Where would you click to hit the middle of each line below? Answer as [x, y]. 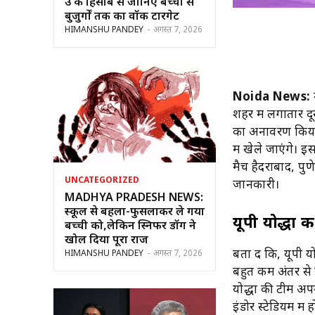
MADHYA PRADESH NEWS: [134, 198]
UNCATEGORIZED [102, 180]
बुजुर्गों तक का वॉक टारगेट [122, 17]
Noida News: [272, 97]
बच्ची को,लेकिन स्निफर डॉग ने [130, 226]
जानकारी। [256, 185]
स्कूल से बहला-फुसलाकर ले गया [135, 212]
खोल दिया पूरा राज [107, 240]
